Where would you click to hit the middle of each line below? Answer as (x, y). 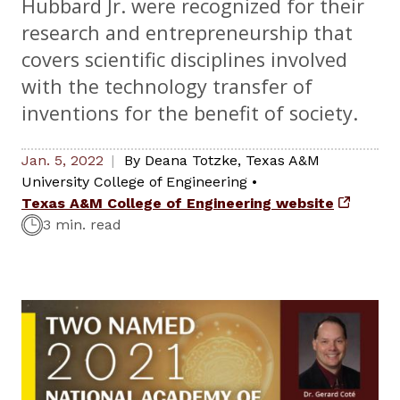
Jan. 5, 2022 (62, 161)
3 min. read (82, 225)
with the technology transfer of (167, 87)
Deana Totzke (191, 161)
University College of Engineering (134, 182)
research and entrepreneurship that (187, 33)
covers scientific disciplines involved (184, 60)
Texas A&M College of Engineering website (178, 204)
